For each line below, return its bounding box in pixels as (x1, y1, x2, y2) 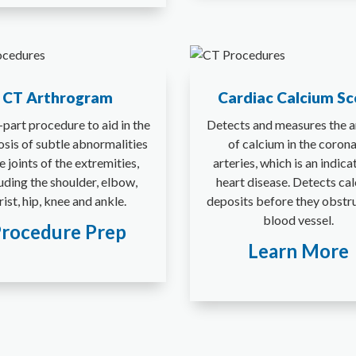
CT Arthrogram (2, 87, 114, 106)
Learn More (247, 238, 349, 262)
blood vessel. (262, 211, 334, 227)
